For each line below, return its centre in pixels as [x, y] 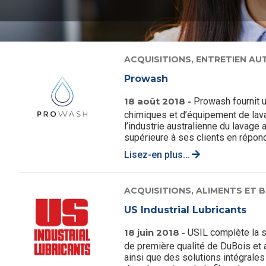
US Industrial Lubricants [185, 210]
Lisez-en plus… [158, 155]
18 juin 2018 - [156, 232]
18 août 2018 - [159, 101]
